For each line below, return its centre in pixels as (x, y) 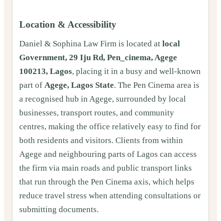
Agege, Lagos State (79, 85)
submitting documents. (59, 210)
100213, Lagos (46, 72)
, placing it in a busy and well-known (136, 72)
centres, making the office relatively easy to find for (110, 127)
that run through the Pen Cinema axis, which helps (107, 182)
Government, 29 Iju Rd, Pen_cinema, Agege (98, 58)
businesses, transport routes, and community (97, 113)
